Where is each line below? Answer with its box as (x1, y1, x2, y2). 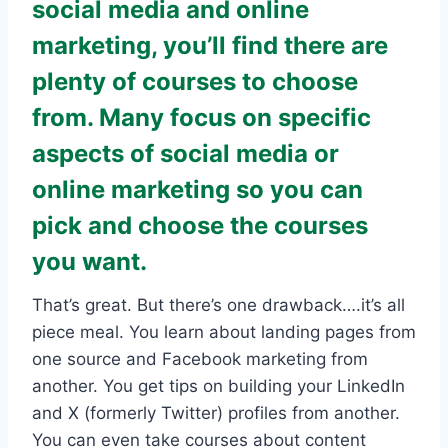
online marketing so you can (32, 174, 363, 204)
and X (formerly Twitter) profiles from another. (32, 402, 400, 423)
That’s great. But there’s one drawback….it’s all (32, 294, 405, 315)
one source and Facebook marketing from (32, 348, 368, 369)
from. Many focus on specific (32, 102, 371, 132)
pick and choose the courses (32, 210, 368, 240)
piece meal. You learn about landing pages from (32, 321, 416, 342)
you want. (32, 246, 147, 276)
